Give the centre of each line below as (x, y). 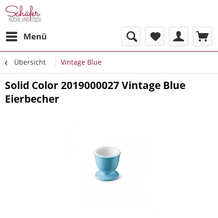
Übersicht (30, 62)
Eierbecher (32, 99)
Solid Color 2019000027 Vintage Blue (95, 85)
